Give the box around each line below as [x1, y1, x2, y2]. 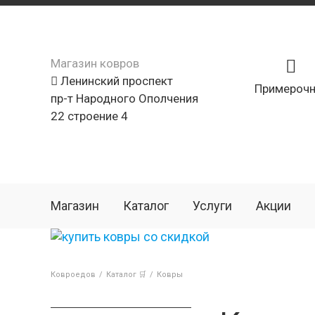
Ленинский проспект [58, 74, 173, 88]
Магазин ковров [51, 56, 139, 70]
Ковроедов [51, 270, 96, 279]
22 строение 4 [51, 109, 128, 123]
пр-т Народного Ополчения [51, 91, 198, 105]
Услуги [193, 198, 232, 213]
